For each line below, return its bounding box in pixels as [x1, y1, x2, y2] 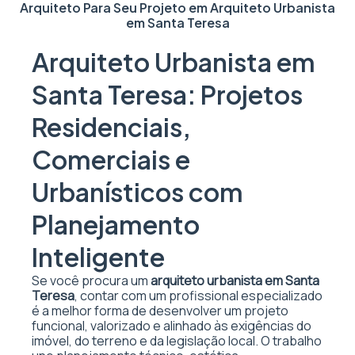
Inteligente [32, 241, 165, 273]
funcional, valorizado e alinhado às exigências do [32, 317, 311, 334]
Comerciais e [32, 143, 190, 175]
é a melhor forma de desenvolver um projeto [32, 302, 288, 319]
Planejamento [32, 208, 200, 240]
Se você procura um [32, 272, 151, 289]
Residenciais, [32, 111, 191, 143]
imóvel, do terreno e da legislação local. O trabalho [32, 332, 322, 349]
